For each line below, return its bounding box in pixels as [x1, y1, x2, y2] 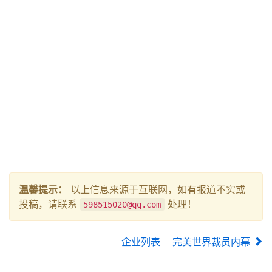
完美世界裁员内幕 [172, 235, 253, 248]
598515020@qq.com [83, 199, 161, 209]
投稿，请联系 [19, 197, 80, 210]
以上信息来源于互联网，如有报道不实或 [67, 183, 245, 195]
